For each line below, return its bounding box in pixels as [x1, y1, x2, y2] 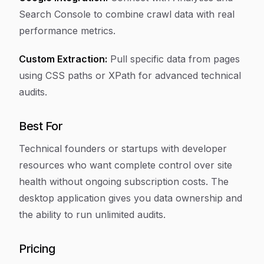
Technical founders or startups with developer [19, 143, 227, 154]
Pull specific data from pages [107, 53, 240, 65]
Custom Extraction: [19, 53, 107, 65]
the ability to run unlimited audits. [19, 209, 166, 220]
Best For [19, 119, 62, 133]
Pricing [19, 242, 55, 256]
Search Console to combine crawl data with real [19, 8, 235, 20]
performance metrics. [19, 25, 115, 37]
